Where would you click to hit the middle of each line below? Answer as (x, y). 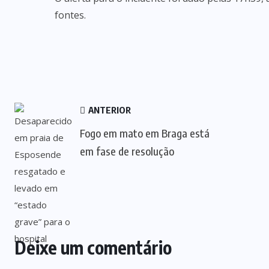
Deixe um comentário (93, 247)
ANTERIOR (109, 110)
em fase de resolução (127, 151)
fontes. (70, 15)
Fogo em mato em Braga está (145, 133)
